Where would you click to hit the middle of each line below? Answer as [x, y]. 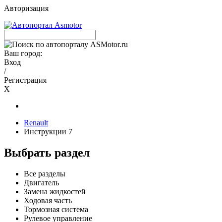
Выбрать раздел [47, 152]
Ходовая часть [48, 200]
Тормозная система [56, 209]
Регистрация [25, 80]
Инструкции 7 [48, 132]
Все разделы [45, 173]
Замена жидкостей [55, 191]
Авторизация [26, 8]
